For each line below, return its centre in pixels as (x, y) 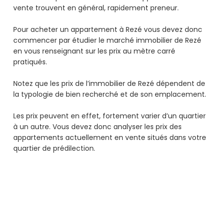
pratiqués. (32, 62)
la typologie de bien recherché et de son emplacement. (110, 95)
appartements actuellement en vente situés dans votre (110, 138)
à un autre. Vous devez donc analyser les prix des (97, 127)
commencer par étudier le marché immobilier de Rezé (107, 41)
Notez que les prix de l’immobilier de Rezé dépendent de (109, 84)
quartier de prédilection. (55, 149)
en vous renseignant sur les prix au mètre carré (94, 51)
